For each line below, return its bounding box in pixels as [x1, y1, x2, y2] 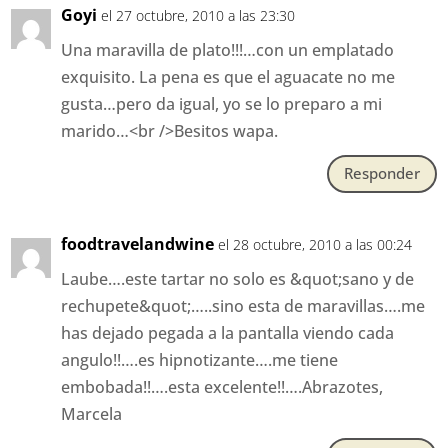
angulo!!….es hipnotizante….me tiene [61, 348, 339, 371]
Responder [343, 163, 420, 184]
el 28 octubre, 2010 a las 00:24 [218, 234, 413, 254]
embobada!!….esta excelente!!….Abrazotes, [61, 375, 384, 398]
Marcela [61, 402, 123, 425]
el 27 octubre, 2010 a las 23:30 [101, 5, 296, 25]
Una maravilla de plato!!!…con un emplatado [61, 38, 395, 61]
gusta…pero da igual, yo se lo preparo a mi [61, 92, 383, 115]
